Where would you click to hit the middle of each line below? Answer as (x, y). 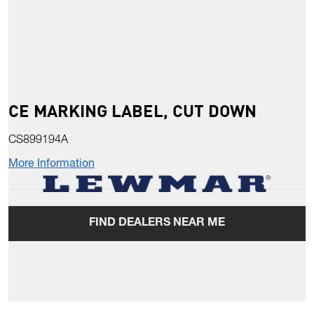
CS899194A (38, 141)
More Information (52, 165)
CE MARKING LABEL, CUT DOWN (132, 111)
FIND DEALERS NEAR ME (157, 224)
